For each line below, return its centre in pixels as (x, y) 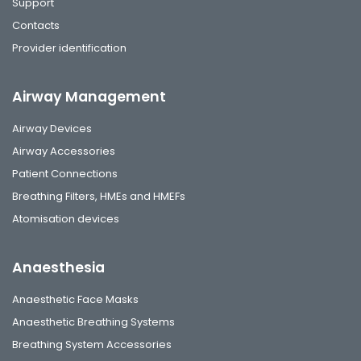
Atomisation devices (66, 218)
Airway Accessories (64, 151)
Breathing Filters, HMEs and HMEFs (99, 196)
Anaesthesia (58, 267)
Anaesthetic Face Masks (75, 299)
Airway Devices (52, 128)
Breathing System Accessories (92, 344)
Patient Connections (65, 173)
